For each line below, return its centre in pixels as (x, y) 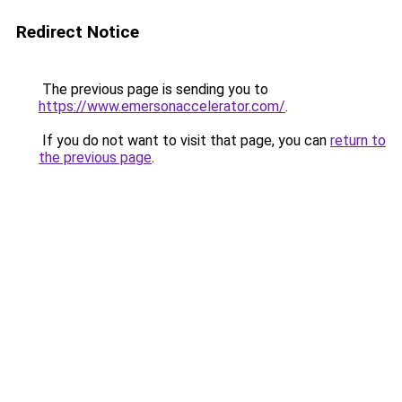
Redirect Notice (78, 32)
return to (358, 140)
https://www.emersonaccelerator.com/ (162, 106)
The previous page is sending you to (153, 89)
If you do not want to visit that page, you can (184, 140)
